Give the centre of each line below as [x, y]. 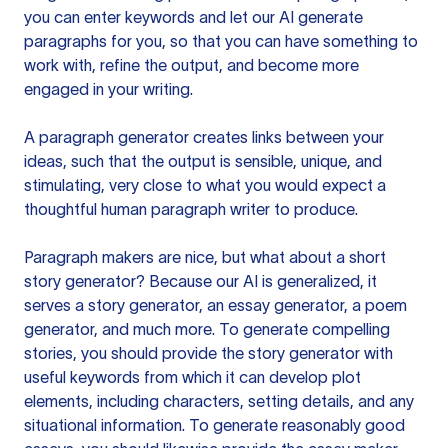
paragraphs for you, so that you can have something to [221, 41]
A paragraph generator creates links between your [204, 137]
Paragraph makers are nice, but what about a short [205, 257]
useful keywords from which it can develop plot [192, 377]
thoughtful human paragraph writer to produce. [191, 209]
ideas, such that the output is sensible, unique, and [203, 161]
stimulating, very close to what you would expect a [205, 185]
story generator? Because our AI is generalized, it [200, 281]
